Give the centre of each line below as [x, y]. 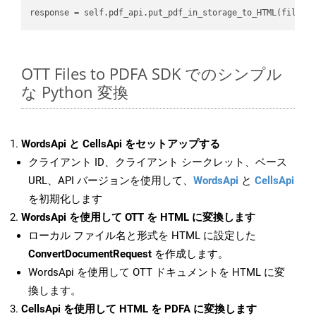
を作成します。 [190, 254]
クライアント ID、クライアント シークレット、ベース [158, 163]
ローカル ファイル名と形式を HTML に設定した [142, 236]
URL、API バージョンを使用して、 [111, 181]
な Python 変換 [75, 92]
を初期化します [65, 199]
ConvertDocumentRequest [90, 254]
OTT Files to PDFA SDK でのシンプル [152, 74]
